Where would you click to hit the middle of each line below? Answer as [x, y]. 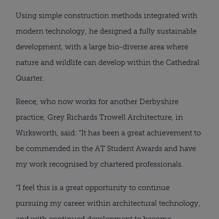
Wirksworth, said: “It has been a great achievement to [108, 133]
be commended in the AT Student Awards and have [106, 148]
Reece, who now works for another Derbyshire [97, 101]
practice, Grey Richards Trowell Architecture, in [99, 117]
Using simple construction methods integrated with [107, 15]
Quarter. [30, 78]
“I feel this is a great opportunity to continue [93, 187]
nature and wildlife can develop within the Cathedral [108, 62]
